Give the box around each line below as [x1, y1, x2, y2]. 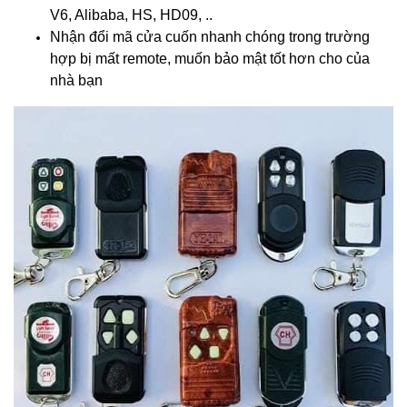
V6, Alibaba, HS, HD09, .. [50, 7, 213, 23]
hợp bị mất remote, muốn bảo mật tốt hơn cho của [50, 51, 370, 66]
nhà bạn [50, 73, 103, 88]
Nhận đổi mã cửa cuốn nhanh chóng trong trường [50, 29, 370, 45]
